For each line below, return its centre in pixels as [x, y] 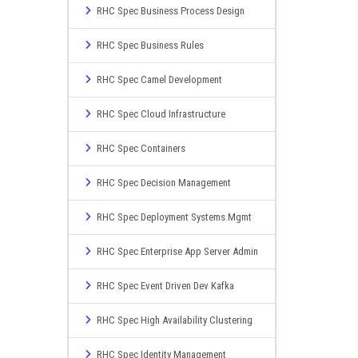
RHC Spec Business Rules [150, 45]
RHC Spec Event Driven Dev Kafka [165, 286]
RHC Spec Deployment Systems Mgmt [174, 217]
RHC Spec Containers [141, 148]
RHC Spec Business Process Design [170, 11]
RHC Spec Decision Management [163, 183]
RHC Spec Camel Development [159, 80]
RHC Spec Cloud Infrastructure [161, 114]
